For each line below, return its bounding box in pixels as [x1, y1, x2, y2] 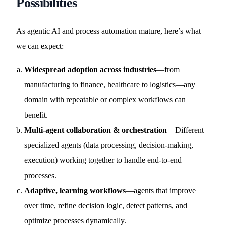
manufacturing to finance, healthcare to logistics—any [24, 80, 196, 89]
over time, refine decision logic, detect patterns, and [24, 201, 188, 210]
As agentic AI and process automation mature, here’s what [16, 27, 201, 35]
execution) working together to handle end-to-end [24, 156, 182, 164]
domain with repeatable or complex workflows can [24, 95, 186, 104]
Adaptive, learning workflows [24, 186, 126, 195]
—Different [167, 126, 204, 134]
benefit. [24, 110, 48, 119]
